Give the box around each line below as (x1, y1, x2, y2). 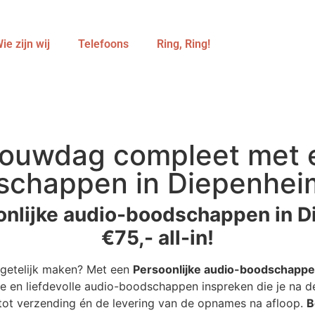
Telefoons (77, 37, 129, 51)
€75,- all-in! (101, 226, 214, 250)
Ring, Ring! (156, 37, 210, 51)
